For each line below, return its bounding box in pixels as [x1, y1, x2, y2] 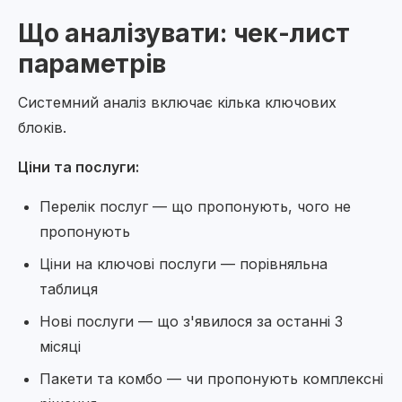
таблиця [39, 280, 98, 298]
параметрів [18, 48, 167, 79]
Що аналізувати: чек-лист [18, 18, 350, 48]
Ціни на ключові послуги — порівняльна [39, 255, 328, 273]
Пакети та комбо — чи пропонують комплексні [39, 370, 383, 388]
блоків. [18, 118, 66, 136]
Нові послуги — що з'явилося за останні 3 [39, 312, 343, 330]
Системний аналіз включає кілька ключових [18, 93, 336, 111]
